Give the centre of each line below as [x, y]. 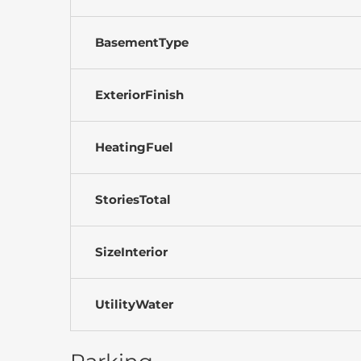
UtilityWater [134, 304]
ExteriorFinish [139, 94]
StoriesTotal [133, 199]
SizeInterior [131, 251]
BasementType [142, 42]
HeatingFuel [134, 147]
